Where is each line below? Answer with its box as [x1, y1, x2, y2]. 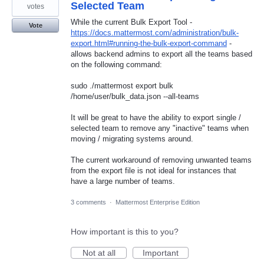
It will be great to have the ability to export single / [71, 113, 241, 123]
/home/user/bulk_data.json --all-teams [71, 91, 199, 101]
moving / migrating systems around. [71, 134, 193, 144]
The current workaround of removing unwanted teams [71, 156, 252, 165]
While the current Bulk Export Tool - [71, 17, 192, 27]
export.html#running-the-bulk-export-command [71, 38, 227, 48]
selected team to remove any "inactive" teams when [71, 124, 249, 133]
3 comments [71, 198, 106, 206]
